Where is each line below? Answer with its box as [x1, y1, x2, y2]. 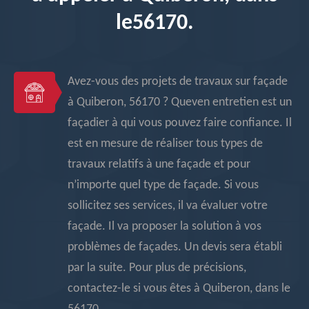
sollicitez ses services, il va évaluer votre [68, 199, 268, 212]
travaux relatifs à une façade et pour [68, 158, 250, 171]
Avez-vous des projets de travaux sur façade [68, 75, 288, 88]
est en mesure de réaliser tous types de [68, 137, 263, 150]
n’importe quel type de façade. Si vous [68, 179, 259, 192]
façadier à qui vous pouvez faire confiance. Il [68, 117, 292, 130]
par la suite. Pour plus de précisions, [68, 261, 246, 275]
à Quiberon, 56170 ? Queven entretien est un [68, 96, 292, 109]
